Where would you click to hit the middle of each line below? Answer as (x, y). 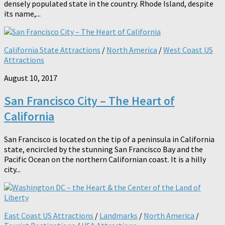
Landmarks (119, 215)
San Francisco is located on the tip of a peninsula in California (109, 139)
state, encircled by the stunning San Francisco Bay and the (103, 149)
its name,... (22, 13)
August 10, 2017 (31, 78)
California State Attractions (52, 49)
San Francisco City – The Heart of (89, 100)
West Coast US (188, 49)
